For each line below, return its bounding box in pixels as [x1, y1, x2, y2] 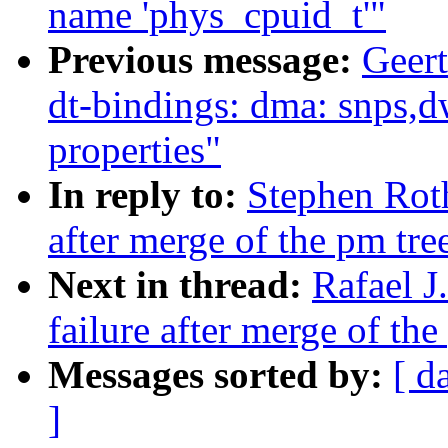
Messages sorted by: [48, 353, 393, 397]
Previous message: [48, 38, 362, 82]
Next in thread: [48, 263, 312, 307]
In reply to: [48, 173, 247, 217]
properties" [48, 128, 221, 172]
